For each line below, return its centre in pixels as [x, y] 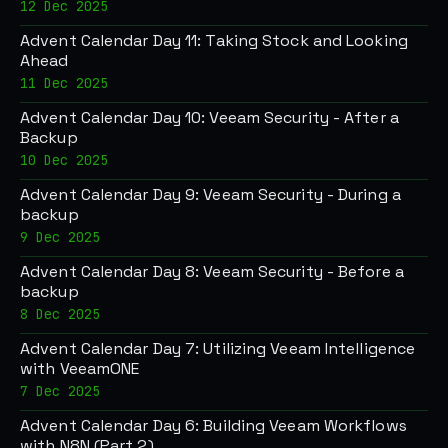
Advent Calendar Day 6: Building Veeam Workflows [213, 425]
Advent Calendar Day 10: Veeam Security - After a [209, 117]
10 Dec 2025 [64, 159]
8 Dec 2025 [60, 313]
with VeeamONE [80, 368]
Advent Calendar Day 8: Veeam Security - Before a [212, 271]
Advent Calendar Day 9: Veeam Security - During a [210, 194]
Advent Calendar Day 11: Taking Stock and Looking [214, 40]
